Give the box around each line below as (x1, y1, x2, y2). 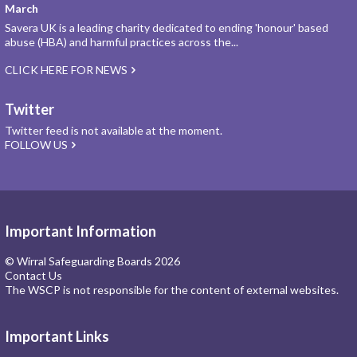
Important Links (5, 328, 109, 345)
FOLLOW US (5, 138, 68, 151)
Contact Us (5, 269, 62, 282)
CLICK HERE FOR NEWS (5, 63, 127, 76)
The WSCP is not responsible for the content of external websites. (5, 283, 339, 296)
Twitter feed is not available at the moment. (5, 124, 222, 137)
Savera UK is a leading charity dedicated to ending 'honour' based (5, 21, 328, 34)
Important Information (5, 222, 156, 240)
